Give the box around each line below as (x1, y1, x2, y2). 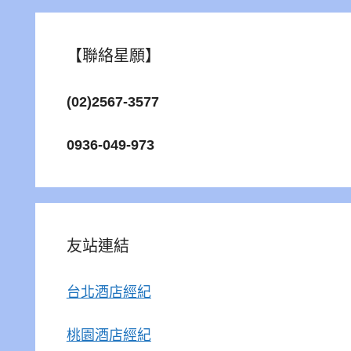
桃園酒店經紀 (66, 327, 151, 343)
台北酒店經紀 (66, 284, 151, 300)
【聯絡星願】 (66, 47, 161, 64)
